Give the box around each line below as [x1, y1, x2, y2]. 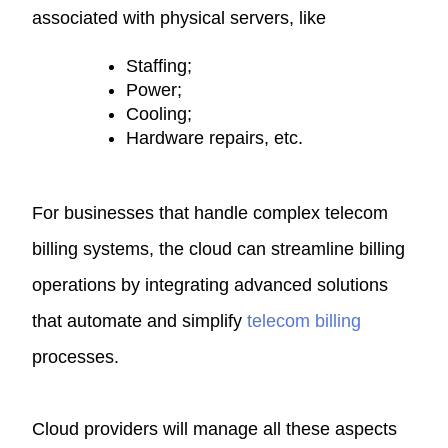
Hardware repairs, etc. [126, 127, 304, 148]
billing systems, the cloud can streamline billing [32, 238, 406, 259]
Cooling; [126, 103, 193, 124]
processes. [32, 346, 120, 367]
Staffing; [126, 55, 193, 76]
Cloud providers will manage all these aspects [32, 418, 398, 439]
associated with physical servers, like [32, 7, 327, 28]
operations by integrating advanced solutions [32, 274, 389, 295]
